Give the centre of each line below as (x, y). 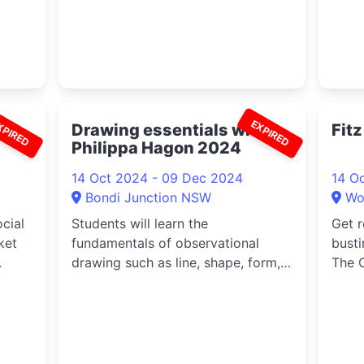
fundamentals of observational (165, 243)
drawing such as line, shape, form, (175, 262)
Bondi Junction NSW (148, 197)
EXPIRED (270, 133)
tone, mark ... (111, 282)
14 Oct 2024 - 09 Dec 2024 (157, 178)
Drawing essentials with (169, 130)
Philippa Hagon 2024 (156, 148)
